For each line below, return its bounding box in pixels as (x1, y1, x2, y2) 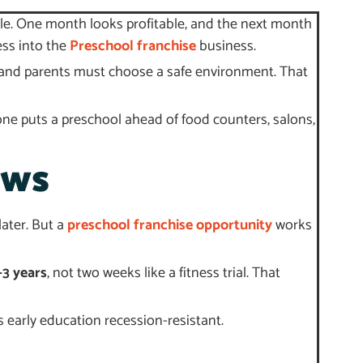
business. (196, 34, 256, 59)
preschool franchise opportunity (67, 213, 272, 238)
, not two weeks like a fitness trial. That (47, 261, 280, 286)
